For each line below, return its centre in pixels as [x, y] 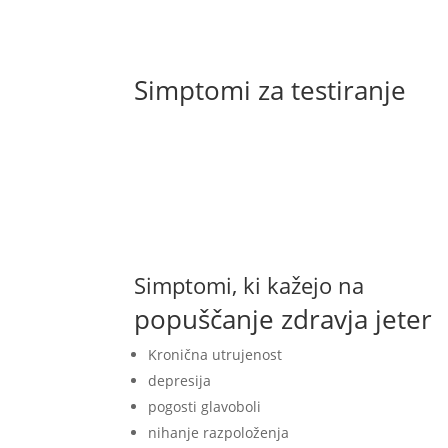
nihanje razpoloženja [219, 433]
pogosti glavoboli [205, 407]
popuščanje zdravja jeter [283, 319]
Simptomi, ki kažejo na [249, 285]
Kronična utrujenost [215, 355]
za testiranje [332, 90]
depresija [180, 381]
